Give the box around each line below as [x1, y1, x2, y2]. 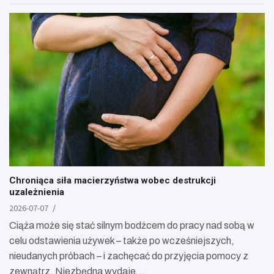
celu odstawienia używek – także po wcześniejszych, [9, 235, 234, 246]
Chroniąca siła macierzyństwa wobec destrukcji [9, 174, 216, 186]
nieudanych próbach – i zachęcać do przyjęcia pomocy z [9, 250, 248, 261]
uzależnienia [9, 186, 64, 198]
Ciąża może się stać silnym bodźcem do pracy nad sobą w [9, 220, 254, 231]
